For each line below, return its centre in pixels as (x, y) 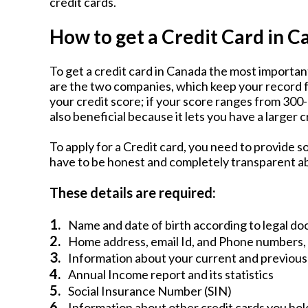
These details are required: (133, 192)
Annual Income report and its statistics (171, 274)
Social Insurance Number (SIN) (150, 291)
